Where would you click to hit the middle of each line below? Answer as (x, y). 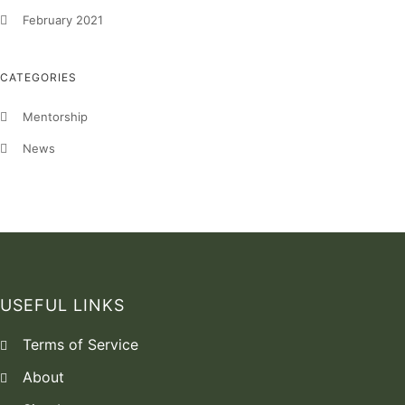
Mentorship (55, 117)
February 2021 (63, 20)
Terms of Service (80, 345)
